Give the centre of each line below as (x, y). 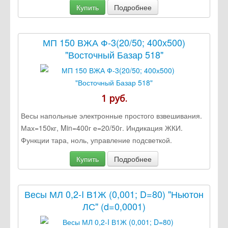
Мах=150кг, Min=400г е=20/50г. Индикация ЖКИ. (102, 127)
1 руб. (114, 98)
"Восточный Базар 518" (114, 54)
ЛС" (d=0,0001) (114, 206)
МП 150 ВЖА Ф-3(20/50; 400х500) (114, 42)
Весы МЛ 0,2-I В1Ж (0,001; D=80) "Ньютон (114, 194)
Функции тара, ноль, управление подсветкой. (96, 140)
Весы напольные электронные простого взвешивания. (111, 115)
